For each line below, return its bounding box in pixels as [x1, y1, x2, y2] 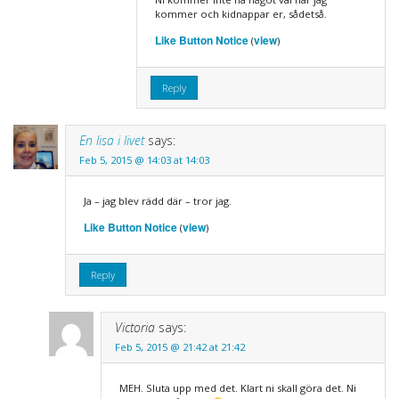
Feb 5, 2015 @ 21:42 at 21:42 [114, 340, 245, 354]
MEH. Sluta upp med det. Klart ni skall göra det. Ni [118, 381, 356, 395]
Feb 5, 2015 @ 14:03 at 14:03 [78, 153, 209, 167]
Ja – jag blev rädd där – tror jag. [83, 194, 232, 208]
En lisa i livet [78, 132, 144, 150]
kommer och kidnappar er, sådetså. [154, 7, 327, 21]
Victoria [114, 319, 155, 337]
